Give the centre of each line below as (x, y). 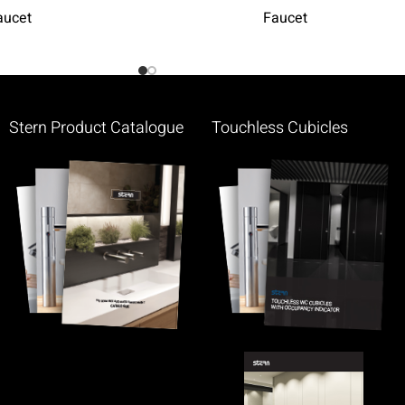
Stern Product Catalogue (96, 128)
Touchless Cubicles (279, 128)
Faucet (286, 19)
